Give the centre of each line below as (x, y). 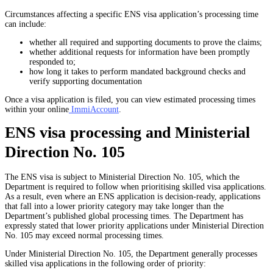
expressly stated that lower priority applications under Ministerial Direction (134, 226)
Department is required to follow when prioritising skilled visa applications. (136, 187)
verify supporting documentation (86, 81)
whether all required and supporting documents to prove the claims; (146, 42)
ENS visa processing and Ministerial (127, 133)
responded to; (52, 62)
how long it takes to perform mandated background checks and (137, 72)
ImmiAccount (95, 109)
